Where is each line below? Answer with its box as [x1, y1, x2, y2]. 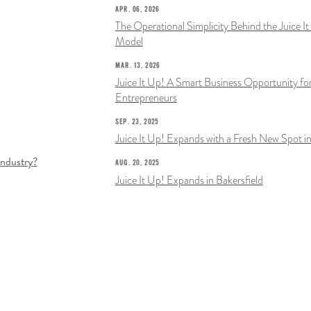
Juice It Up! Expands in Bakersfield [115, 172, 263, 188]
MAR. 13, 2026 [115, 61, 160, 69]
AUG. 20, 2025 [115, 159, 160, 167]
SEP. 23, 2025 [115, 118, 159, 126]
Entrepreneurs [115, 90, 177, 106]
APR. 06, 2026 [115, 5, 160, 13]
